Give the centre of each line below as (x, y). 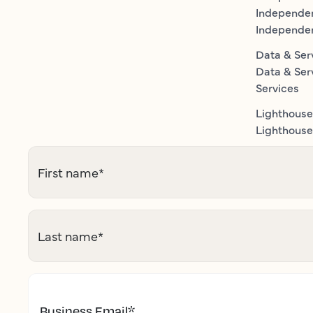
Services (277, 87)
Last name (68, 236)
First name (68, 172)
